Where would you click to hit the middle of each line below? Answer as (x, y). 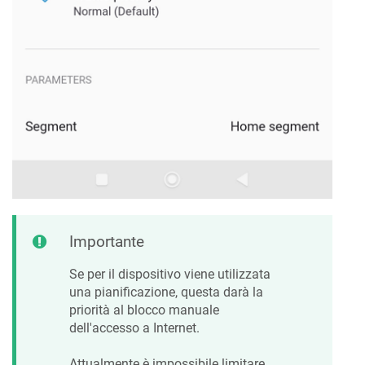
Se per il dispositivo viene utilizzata (170, 275)
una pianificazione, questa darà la (166, 292)
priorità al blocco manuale (144, 310)
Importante (107, 241)
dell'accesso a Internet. (134, 328)
